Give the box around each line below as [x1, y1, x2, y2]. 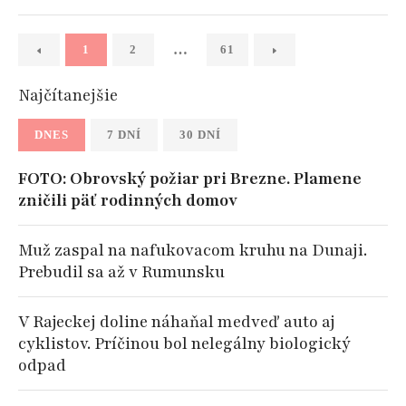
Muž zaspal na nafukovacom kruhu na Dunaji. [18, 239, 367, 261]
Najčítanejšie [18, 84, 118, 106]
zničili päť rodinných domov [18, 189, 237, 211]
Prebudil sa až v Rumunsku [18, 261, 225, 283]
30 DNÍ [179, 128, 221, 141]
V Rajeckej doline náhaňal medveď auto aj [18, 311, 335, 333]
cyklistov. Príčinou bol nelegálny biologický [18, 333, 351, 354]
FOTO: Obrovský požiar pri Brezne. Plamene [18, 168, 362, 189]
